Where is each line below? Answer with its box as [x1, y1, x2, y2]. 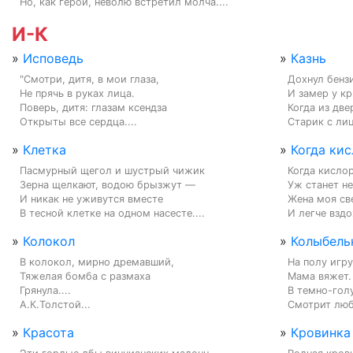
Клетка [23, 141, 66, 158]
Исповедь [23, 50, 84, 66]
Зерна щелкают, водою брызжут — [20, 178, 195, 191]
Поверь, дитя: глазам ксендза [20, 101, 167, 113]
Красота [23, 324, 74, 340]
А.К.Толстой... [20, 298, 91, 310]
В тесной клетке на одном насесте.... [20, 206, 205, 219]
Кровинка [291, 324, 351, 340]
